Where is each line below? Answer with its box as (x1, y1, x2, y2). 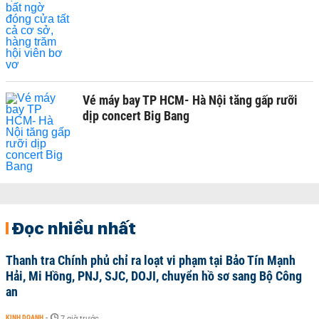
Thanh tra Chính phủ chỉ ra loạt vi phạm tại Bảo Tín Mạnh (6, 253, 296, 268)
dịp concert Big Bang (83, 108, 189, 123)
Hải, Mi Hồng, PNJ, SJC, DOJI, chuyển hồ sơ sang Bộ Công (6, 268, 302, 283)
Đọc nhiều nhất (11, 217, 136, 239)
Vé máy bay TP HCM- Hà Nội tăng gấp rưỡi (83, 93, 298, 108)
